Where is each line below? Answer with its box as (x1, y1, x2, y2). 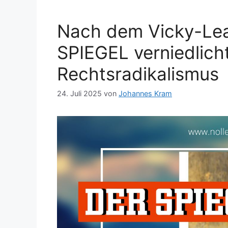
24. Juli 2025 (57, 89, 102, 98)
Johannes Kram (119, 89, 172, 98)
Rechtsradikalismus (57, 63, 219, 84)
